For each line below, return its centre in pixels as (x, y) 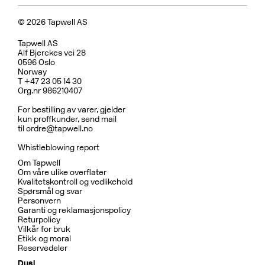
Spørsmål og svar (50, 192)
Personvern (39, 201)
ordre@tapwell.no (59, 129)
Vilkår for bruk (44, 230)
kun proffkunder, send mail (67, 119)
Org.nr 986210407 (50, 91)
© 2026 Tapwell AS (53, 22)
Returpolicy (39, 220)
